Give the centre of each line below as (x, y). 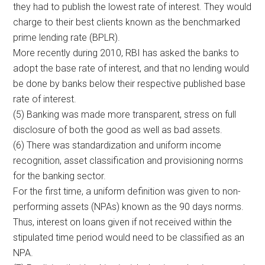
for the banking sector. (60, 176)
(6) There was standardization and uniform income (117, 145)
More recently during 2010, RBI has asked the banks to (126, 53)
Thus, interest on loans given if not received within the (123, 222)
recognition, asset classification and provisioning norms (128, 160)
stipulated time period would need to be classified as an (129, 237)
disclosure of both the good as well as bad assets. (118, 130)
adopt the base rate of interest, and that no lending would (131, 68)
